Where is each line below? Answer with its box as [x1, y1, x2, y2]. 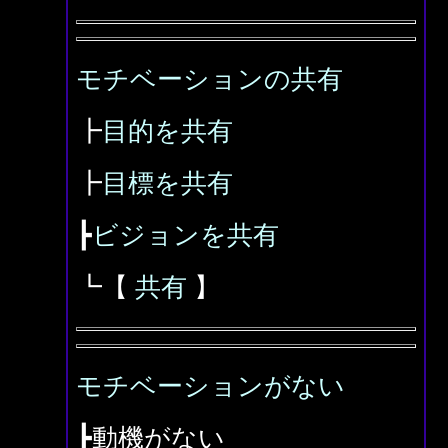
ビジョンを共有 [92, 221, 279, 250]
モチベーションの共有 [76, 65, 343, 94]
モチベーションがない [76, 372, 345, 401]
